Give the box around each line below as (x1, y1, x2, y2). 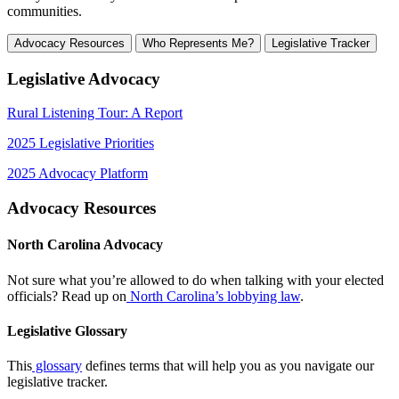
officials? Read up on (7, 288, 126, 304)
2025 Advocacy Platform (7, 166, 148, 182)
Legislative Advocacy (7, 69, 160, 88)
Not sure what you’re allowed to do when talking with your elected (7, 272, 384, 288)
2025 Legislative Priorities (7, 135, 154, 151)
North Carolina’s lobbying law (126, 288, 300, 304)
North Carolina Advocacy (7, 237, 163, 253)
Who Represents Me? (142, 36, 254, 50)
